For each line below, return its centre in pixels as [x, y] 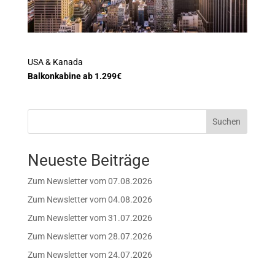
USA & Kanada [55, 62]
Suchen [227, 121]
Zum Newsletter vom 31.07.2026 [90, 218]
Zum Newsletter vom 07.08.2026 [90, 181]
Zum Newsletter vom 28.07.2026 [90, 236]
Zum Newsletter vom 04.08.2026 [90, 199]
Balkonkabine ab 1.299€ [74, 76]
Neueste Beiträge [88, 160]
